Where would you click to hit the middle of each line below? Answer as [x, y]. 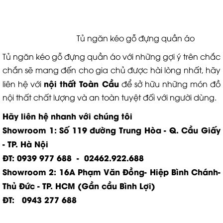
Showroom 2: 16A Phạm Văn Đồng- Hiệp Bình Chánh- [111, 172]
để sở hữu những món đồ [169, 84]
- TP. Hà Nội [25, 144]
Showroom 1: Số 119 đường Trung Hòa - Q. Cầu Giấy [111, 130]
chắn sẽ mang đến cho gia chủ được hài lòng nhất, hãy [111, 70]
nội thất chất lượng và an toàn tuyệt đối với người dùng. [110, 97]
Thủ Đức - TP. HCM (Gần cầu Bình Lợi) [79, 186]
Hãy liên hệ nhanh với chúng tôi [67, 116]
